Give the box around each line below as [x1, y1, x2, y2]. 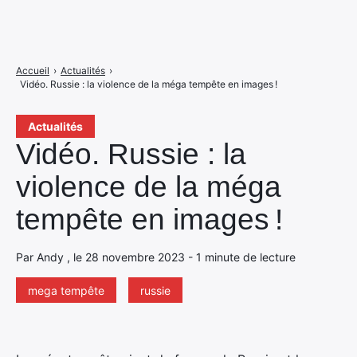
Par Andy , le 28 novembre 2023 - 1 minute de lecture [16, 250, 296, 264]
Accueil [16, 65, 49, 76]
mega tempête [28, 284, 104, 297]
